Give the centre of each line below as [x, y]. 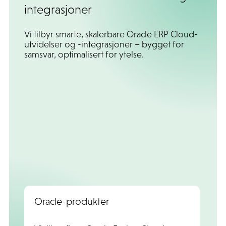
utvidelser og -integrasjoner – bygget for [104, 44]
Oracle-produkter [71, 201]
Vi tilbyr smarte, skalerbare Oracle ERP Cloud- [111, 34]
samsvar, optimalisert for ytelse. [84, 54]
